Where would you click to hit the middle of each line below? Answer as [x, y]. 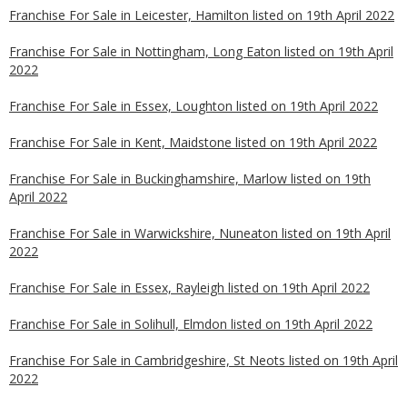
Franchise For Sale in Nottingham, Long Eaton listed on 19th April [201, 51]
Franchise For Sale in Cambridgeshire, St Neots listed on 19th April [203, 360]
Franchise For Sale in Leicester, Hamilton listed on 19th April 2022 [202, 15]
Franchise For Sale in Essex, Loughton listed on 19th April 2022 [194, 106]
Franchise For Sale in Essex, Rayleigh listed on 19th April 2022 [189, 288]
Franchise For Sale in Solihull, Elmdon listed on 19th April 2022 [191, 324]
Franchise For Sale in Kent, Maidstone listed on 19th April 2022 [193, 142]
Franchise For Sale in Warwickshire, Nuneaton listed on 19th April [200, 233]
